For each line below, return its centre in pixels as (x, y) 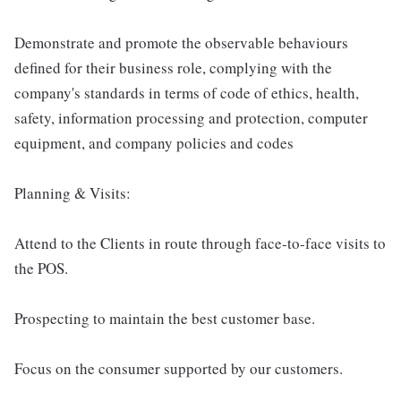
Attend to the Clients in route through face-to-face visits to (200, 243)
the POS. (41, 268)
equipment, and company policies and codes (154, 142)
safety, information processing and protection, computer (191, 117)
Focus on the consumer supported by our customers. (179, 368)
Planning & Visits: (73, 192)
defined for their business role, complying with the (173, 67)
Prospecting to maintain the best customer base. (165, 318)
